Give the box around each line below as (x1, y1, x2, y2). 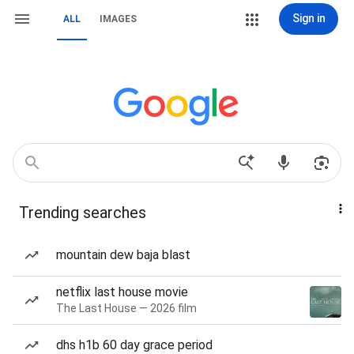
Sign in (292, 12, 326, 24)
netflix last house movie (56, 284, 188, 299)
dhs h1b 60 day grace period (56, 337, 213, 352)
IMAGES (100, 13, 137, 24)
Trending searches (19, 203, 146, 222)
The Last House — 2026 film (56, 302, 197, 314)
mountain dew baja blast (56, 247, 190, 262)
